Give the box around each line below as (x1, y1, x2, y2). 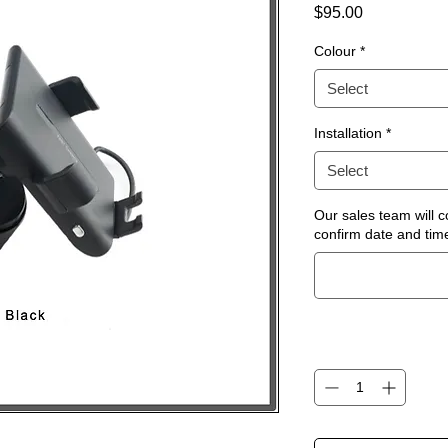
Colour (314, 43, 356, 59)
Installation (314, 125, 382, 141)
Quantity (314, 343, 367, 359)
